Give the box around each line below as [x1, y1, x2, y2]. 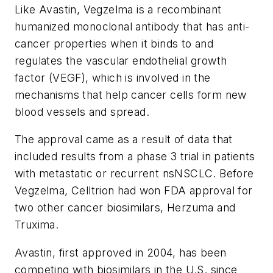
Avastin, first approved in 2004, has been [15, 246, 227, 259]
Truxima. [15, 218, 62, 232]
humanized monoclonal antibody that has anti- [15, 19, 250, 33]
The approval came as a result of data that [15, 133, 233, 146]
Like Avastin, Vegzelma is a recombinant [15, 2, 222, 16]
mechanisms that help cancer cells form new [15, 88, 247, 101]
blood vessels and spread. [15, 105, 153, 118]
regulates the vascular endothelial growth [15, 54, 227, 67]
